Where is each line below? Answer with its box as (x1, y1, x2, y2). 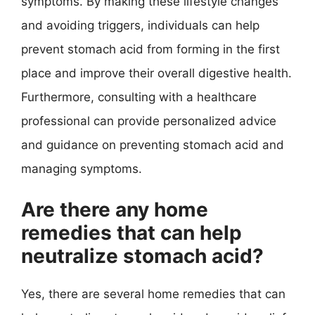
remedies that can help (21, 221, 242, 245)
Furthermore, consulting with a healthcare (21, 89, 257, 104)
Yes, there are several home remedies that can (21, 287, 285, 301)
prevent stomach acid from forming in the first (21, 41, 280, 56)
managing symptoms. (21, 161, 142, 176)
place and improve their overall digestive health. (21, 65, 292, 80)
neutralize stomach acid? (21, 244, 264, 268)
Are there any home (21, 198, 208, 221)
